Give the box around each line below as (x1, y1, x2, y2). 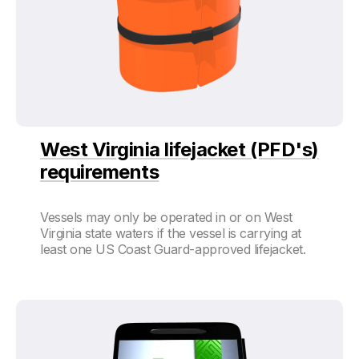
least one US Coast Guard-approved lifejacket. (40, 241, 306, 258)
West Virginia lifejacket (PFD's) (40, 138, 319, 162)
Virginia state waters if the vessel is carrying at (40, 225, 301, 242)
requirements (40, 160, 159, 184)
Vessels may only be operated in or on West (40, 209, 292, 226)
